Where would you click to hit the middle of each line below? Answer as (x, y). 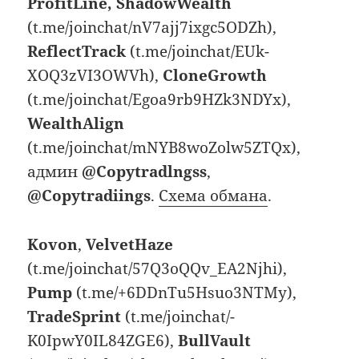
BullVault (215, 340)
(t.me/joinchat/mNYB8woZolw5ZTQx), (164, 148)
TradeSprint (75, 316)
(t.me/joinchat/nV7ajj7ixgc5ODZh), (152, 28)
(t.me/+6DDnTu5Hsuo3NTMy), (185, 292)
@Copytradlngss (145, 172)
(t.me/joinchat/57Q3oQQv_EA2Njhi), (157, 268)
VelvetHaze (130, 244)
